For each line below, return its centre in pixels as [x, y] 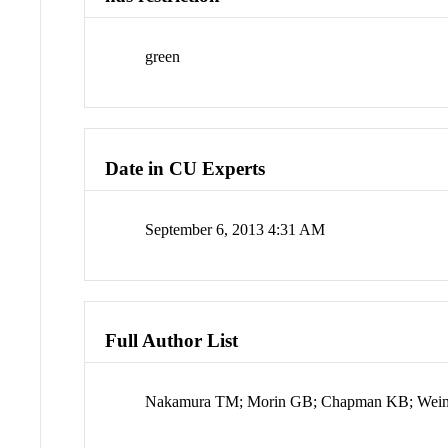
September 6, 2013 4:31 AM [235, 229]
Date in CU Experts [185, 168]
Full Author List [172, 341]
